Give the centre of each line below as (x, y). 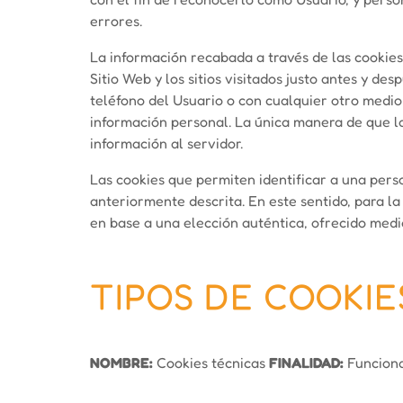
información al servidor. (166, 143)
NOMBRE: (121, 363)
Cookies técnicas (211, 363)
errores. (116, 21)
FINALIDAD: (306, 363)
